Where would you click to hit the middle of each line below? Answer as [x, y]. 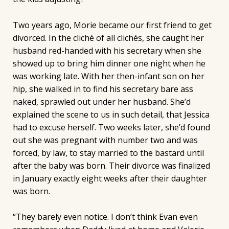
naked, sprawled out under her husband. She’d [101, 101]
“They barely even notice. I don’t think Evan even [105, 217]
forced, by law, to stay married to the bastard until [108, 153]
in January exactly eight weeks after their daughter [110, 178]
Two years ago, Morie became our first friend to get [112, 25]
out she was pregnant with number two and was [105, 140]
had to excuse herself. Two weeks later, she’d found [111, 127]
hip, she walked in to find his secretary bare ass [103, 89]
